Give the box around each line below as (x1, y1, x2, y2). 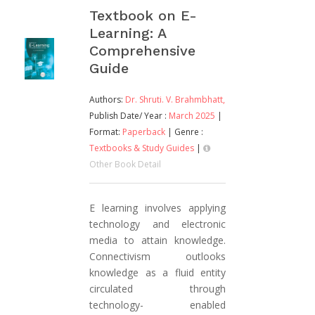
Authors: (89, 94, 125, 106)
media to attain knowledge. (89, 233, 226, 247)
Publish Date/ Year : (89, 110, 167, 122)
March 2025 (169, 110, 215, 122)
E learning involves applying (89, 201, 226, 215)
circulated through (89, 282, 226, 296)
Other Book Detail (89, 158, 161, 171)
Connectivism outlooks (89, 250, 226, 264)
